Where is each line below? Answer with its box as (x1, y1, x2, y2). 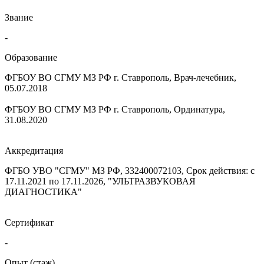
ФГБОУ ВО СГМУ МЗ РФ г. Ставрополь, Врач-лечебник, (5, 72, 236, 82)
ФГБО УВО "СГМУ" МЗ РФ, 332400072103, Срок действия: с (5, 165, 255, 176)
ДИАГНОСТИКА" (5, 186, 82, 197)
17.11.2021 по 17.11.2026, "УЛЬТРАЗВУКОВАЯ (5, 176, 196, 186)
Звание (5, 12, 33, 22)
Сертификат (5, 217, 54, 227)
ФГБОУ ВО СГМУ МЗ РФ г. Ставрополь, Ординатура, (5, 104, 225, 114)
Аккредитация (5, 145, 63, 156)
